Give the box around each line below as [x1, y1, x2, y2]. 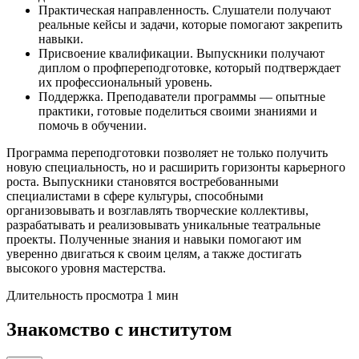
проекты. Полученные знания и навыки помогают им [6, 232, 301, 247]
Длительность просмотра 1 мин [6, 288, 179, 303]
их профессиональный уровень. [38, 75, 212, 90]
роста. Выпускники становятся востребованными [6, 175, 279, 189]
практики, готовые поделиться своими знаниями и [38, 104, 317, 119]
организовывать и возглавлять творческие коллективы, [6, 204, 309, 218]
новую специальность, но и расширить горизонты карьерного [6, 160, 345, 175]
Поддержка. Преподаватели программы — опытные [38, 90, 325, 104]
